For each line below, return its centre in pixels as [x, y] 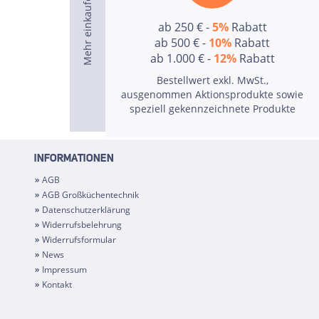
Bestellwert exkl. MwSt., [212, 80]
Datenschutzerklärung [86, 210]
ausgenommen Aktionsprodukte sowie [212, 94]
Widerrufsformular [79, 240]
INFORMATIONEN [74, 159]
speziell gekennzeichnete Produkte [212, 109]
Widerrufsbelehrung [82, 225]
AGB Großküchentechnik [90, 195]
